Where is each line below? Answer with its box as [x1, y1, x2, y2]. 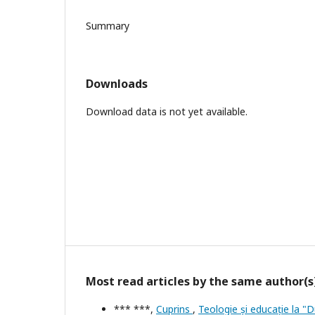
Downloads [86, 75, 148, 91]
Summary [86, 18, 129, 32]
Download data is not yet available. [86, 104, 247, 118]
